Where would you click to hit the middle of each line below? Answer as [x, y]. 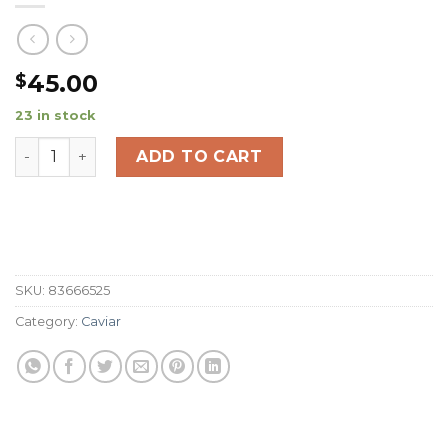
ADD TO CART [199, 156]
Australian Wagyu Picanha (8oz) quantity [172, 146]
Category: [48, 322]
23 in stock [55, 115]
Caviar [101, 322]
